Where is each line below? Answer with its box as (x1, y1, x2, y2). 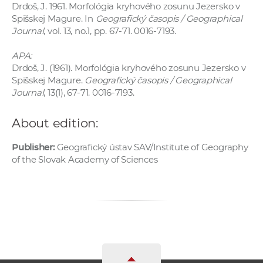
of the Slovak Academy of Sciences (12, 154, 158, 166)
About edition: (12, 116, 98, 131)
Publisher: (12, 141, 55, 153)
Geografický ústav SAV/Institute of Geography (54, 141, 248, 153)
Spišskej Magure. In (12, 13, 96, 25)
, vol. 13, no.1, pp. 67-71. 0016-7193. (43, 25, 176, 37)
